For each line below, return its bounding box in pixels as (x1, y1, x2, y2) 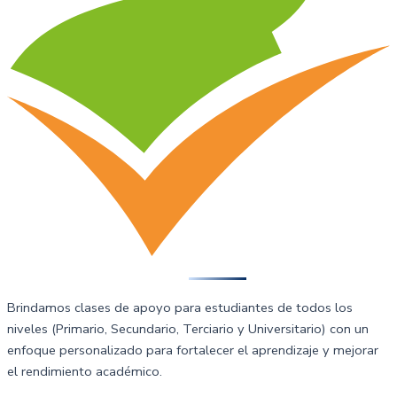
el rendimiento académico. (7, 362, 162, 380)
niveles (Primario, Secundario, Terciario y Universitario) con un (7, 319, 369, 338)
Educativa (189, 264, 246, 283)
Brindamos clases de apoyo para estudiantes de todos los (7, 298, 353, 316)
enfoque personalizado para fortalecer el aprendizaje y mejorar (7, 340, 378, 359)
